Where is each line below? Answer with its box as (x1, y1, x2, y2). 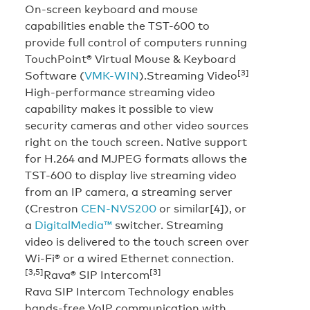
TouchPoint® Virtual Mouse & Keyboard (25, 51, 236, 66)
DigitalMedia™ (35, 217, 112, 232)
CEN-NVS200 (81, 200, 156, 216)
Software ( (25, 67, 84, 83)
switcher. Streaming (112, 217, 224, 232)
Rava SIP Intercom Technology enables (25, 283, 234, 299)
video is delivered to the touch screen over (25, 233, 249, 249)
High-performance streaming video (25, 84, 215, 100)
